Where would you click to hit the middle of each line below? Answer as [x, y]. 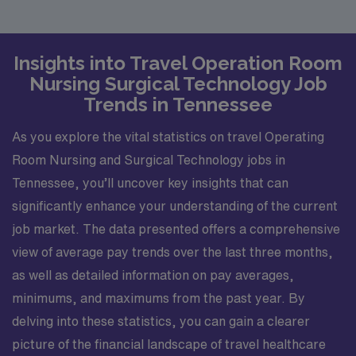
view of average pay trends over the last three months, [172, 252]
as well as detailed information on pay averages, [153, 275]
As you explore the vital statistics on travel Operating [168, 136]
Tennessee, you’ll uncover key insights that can [150, 182]
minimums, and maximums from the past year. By [159, 298]
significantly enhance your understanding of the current [175, 205]
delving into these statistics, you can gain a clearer [161, 321]
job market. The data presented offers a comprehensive [176, 228]
